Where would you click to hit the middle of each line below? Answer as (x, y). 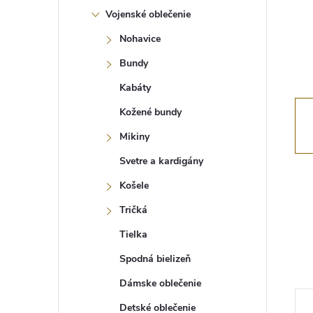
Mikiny (134, 137)
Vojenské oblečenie (148, 14)
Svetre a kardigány (161, 161)
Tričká (133, 210)
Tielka (133, 234)
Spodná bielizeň (155, 259)
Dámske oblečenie (160, 283)
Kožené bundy (151, 112)
